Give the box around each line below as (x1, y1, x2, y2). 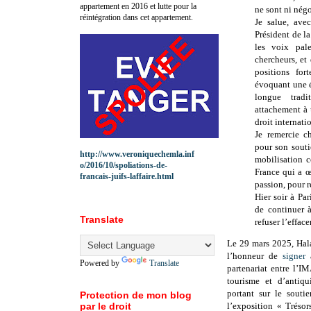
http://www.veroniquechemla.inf (80, 149, 194, 159)
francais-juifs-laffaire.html (80, 171, 174, 181)
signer (283, 251, 306, 262)
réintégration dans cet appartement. (80, 12, 193, 22)
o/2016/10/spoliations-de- (80, 160, 167, 170)
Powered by (80, 258, 121, 268)
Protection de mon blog (80, 289, 192, 301)
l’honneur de (227, 251, 283, 262)
